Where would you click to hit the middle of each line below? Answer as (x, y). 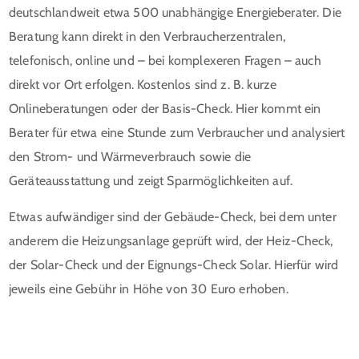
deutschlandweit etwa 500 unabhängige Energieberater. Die (175, 12)
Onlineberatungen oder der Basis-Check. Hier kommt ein (165, 108)
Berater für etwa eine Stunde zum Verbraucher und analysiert (177, 132)
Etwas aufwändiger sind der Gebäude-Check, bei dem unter (173, 216)
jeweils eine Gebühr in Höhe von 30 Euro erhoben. (149, 288)
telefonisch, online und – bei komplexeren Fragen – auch (165, 60)
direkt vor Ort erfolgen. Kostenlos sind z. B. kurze (143, 84)
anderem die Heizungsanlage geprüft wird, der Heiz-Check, (171, 240)
